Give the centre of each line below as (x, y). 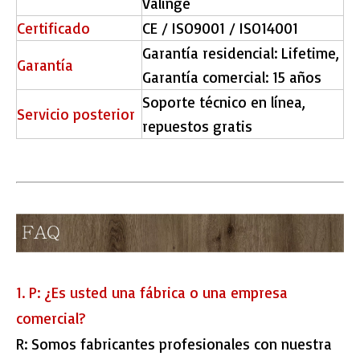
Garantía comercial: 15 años (232, 78)
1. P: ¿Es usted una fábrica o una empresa (152, 293)
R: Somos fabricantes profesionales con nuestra (174, 344)
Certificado (53, 29)
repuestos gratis (197, 127)
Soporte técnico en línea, (224, 102)
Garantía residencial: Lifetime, (241, 53)
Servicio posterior (76, 115)
